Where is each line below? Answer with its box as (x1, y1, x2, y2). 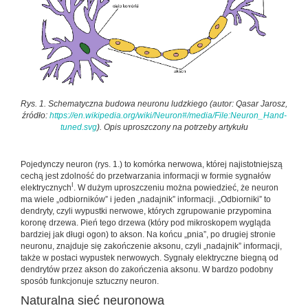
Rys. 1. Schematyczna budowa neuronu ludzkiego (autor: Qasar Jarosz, (21, 98, 287, 109)
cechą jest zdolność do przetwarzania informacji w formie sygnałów (21, 170, 271, 181)
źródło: (21, 110, 49, 120)
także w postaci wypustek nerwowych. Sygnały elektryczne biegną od (21, 252, 278, 263)
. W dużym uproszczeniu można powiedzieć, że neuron (74, 182, 278, 192)
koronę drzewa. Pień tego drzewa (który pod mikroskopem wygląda (21, 217, 271, 228)
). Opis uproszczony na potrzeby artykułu (96, 122, 248, 132)
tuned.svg (60, 122, 97, 132)
